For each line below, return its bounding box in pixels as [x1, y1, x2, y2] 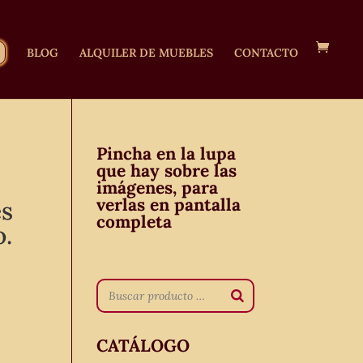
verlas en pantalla [96, 194, 241, 216]
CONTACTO [234, 45, 298, 60]
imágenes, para [96, 177, 219, 199]
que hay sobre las [96, 160, 237, 181]
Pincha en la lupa [96, 143, 237, 164]
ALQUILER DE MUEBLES [79, 45, 213, 60]
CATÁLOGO [96, 335, 190, 357]
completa [96, 211, 173, 233]
